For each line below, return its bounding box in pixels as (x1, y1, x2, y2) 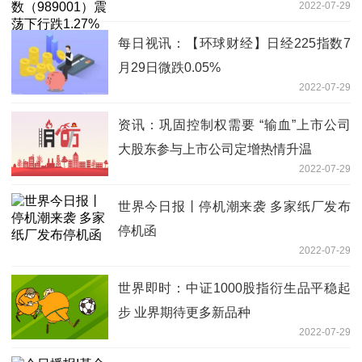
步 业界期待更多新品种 (118, 305, 250, 319)
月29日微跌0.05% (118, 60, 221, 74)
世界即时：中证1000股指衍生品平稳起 (118, 280, 351, 295)
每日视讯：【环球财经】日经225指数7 (118, 36, 351, 50)
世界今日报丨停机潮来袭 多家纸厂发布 (118, 199, 351, 213)
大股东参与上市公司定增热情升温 (118, 141, 312, 156)
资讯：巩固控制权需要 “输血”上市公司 (118, 117, 351, 132)
